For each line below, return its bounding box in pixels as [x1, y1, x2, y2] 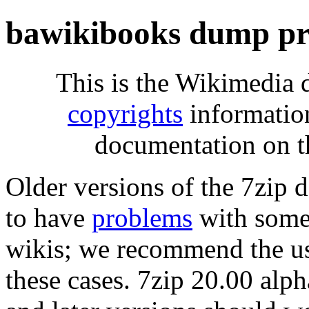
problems [92, 202, 192, 232]
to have [6, 202, 92, 232]
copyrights [68, 98, 183, 128]
